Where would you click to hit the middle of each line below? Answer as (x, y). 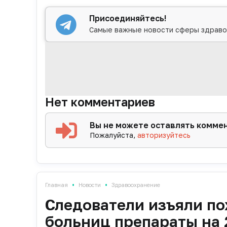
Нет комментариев (100, 102)
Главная (56, 185)
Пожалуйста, (114, 135)
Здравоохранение (136, 185)
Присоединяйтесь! (128, 18)
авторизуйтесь (164, 135)
